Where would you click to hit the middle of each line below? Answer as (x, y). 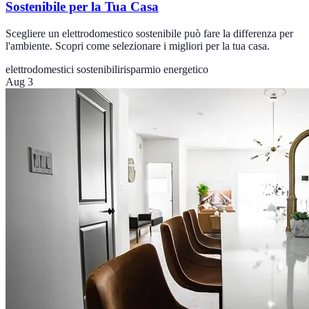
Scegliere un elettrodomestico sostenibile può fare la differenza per (149, 34)
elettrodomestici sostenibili (63, 70)
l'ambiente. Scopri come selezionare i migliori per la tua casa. (138, 46)
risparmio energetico (164, 70)
